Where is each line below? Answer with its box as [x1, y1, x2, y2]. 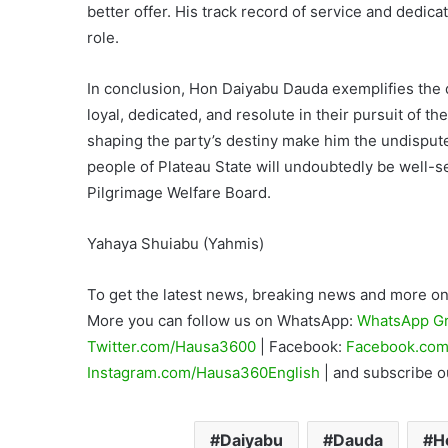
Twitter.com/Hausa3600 [87, 337, 260, 356]
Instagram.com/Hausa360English [87, 363, 324, 382]
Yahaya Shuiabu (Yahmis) [87, 234, 264, 253]
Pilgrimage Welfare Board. [87, 183, 271, 202]
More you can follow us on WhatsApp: [87, 311, 357, 330]
